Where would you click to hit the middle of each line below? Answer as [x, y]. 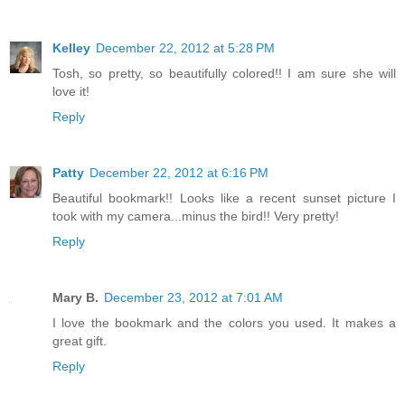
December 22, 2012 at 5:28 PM [185, 47]
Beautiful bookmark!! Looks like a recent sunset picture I [224, 198]
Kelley [71, 47]
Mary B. [75, 297]
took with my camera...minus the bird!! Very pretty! [196, 216]
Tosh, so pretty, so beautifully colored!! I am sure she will [224, 73]
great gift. [80, 340]
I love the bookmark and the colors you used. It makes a [224, 322]
